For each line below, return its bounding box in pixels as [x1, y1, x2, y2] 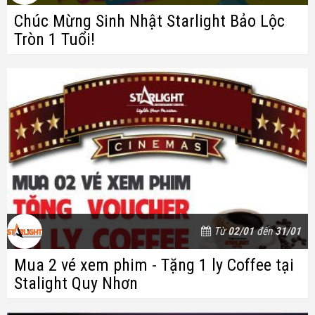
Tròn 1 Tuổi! [14, 29, 95, 49]
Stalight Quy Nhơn [14, 273, 138, 293]
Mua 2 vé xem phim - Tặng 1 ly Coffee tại [14, 255, 294, 275]
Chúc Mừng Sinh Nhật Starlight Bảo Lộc [14, 11, 285, 31]
